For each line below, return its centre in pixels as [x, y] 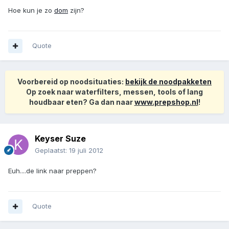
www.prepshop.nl [166, 102]
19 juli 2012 [86, 151]
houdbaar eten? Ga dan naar [82, 102]
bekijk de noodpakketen [168, 82]
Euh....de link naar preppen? [52, 171]
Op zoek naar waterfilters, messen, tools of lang [114, 92]
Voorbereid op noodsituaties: [71, 82]
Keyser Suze [60, 139]
